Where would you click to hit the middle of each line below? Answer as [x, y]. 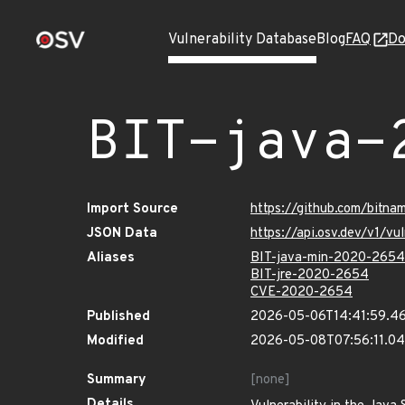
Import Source [132, 209]
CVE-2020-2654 [301, 292]
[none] [270, 380]
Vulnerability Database [242, 40]
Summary [117, 380]
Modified [115, 341]
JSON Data [122, 234]
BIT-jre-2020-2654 [310, 275]
